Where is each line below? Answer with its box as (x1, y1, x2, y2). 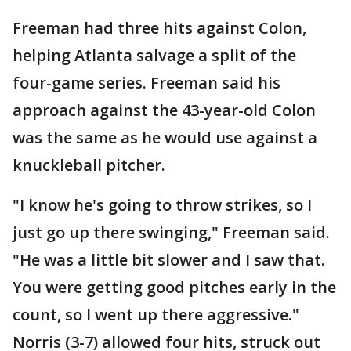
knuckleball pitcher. (13, 154, 165, 176)
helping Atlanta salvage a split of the (13, 45, 296, 67)
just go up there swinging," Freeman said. (13, 222, 330, 244)
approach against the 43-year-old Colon (13, 100, 316, 121)
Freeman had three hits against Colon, (13, 17, 306, 39)
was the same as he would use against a (13, 127, 317, 149)
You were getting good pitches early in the (13, 277, 336, 299)
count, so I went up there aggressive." (13, 304, 299, 326)
